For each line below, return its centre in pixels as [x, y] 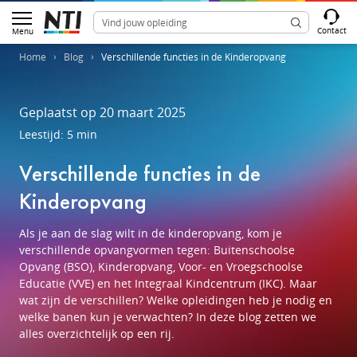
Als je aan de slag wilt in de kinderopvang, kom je [151, 233]
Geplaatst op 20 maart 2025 [102, 112]
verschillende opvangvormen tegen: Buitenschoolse [157, 250]
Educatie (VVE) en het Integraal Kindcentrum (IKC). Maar [168, 283]
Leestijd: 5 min [58, 134]
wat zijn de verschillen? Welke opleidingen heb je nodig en [176, 300]
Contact [332, 30]
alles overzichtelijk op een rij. [97, 333]
